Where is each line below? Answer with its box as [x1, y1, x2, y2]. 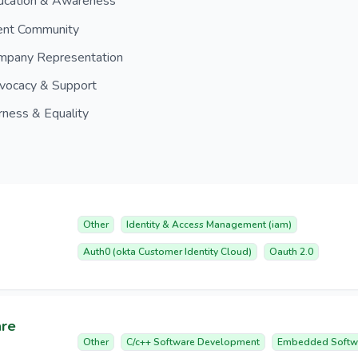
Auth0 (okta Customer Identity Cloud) [83, 245, 252, 259]
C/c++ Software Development [126, 336, 260, 349]
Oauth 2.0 [269, 245, 313, 259]
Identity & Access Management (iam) [126, 218, 292, 232]
